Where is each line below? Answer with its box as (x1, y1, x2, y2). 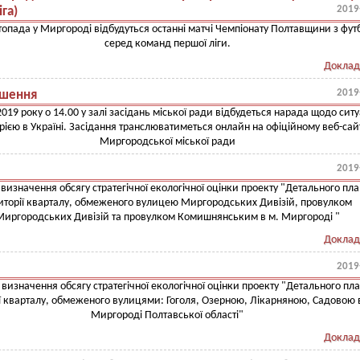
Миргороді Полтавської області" (91, 309, 243, 321)
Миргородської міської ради (99, 136, 235, 148)
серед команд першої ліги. (104, 38, 231, 50)
